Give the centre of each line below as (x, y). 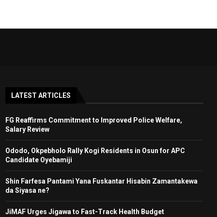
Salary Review (27, 129)
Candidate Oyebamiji (39, 160)
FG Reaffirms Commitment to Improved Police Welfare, (93, 120)
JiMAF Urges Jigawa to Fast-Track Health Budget (85, 211)
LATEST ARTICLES (41, 95)
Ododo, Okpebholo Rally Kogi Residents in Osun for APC (95, 150)
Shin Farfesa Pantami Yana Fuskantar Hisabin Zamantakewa (101, 181)
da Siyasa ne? (27, 190)
